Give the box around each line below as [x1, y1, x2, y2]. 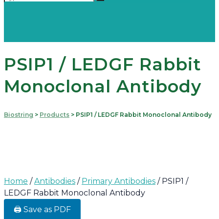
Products [40, 110, 69, 118]
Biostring [4, 110, 33, 118]
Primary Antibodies [82, 176, 155, 186]
